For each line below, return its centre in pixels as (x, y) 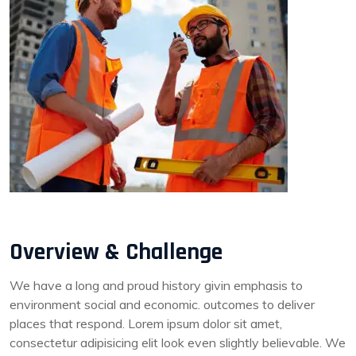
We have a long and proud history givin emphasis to (156, 286)
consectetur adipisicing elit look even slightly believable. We (178, 343)
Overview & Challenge (116, 252)
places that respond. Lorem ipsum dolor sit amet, (146, 324)
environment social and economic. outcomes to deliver (162, 305)
